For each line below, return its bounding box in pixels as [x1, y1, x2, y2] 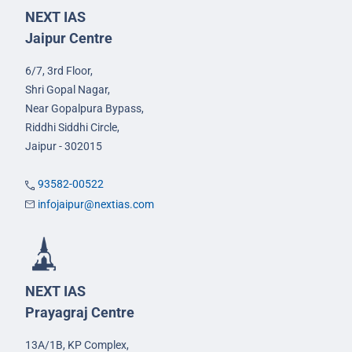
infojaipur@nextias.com [38, 197, 154, 211]
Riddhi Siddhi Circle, [25, 120, 119, 134]
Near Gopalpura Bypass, [25, 101, 144, 115]
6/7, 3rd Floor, [25, 64, 93, 77]
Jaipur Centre [25, 29, 112, 46]
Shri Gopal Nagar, [25, 82, 110, 96]
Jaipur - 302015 [25, 139, 102, 152]
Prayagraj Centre [25, 303, 134, 321]
